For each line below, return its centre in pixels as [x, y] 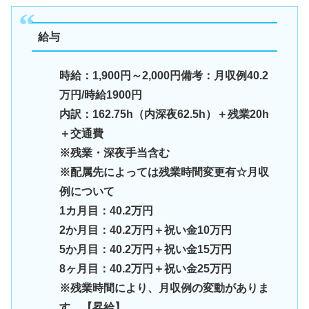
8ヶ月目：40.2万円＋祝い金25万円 [145, 268]
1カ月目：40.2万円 [106, 210]
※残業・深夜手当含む [114, 152]
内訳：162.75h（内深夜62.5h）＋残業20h [164, 114]
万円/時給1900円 [100, 94]
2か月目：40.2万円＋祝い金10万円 [145, 230]
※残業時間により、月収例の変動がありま [164, 288]
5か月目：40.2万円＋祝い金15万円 [145, 249]
